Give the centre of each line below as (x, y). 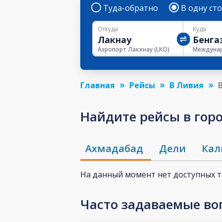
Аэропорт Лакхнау (125, 49)
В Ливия (187, 85)
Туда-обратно (131, 8)
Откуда (108, 29)
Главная (98, 85)
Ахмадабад (114, 149)
